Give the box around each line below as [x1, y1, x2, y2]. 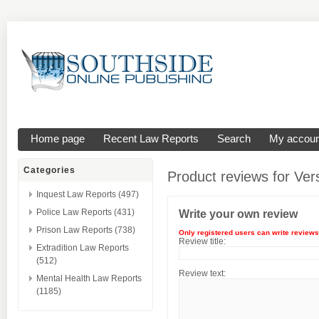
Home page [31, 133, 85, 145]
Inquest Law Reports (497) [36, 189, 139, 199]
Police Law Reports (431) [36, 207, 135, 217]
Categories [23, 165, 75, 175]
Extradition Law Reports [36, 243, 129, 253]
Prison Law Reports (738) [36, 225, 135, 235]
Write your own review [179, 208, 298, 220]
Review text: [179, 268, 226, 278]
